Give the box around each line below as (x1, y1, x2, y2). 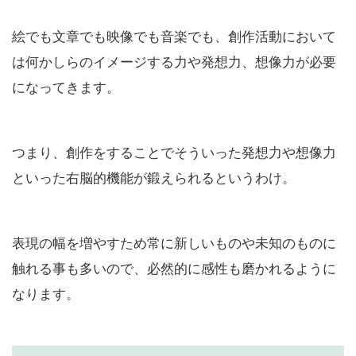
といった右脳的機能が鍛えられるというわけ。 (12, 166, 296, 187)
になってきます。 (12, 75, 120, 96)
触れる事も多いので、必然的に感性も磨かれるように (12, 257, 336, 277)
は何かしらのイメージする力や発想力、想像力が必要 (12, 50, 336, 71)
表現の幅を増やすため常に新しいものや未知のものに (12, 231, 336, 252)
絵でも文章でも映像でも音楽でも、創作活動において (12, 25, 336, 45)
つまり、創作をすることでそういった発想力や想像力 (12, 141, 336, 161)
